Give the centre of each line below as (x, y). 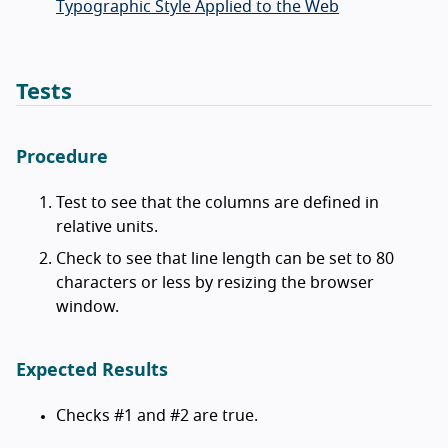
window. (87, 306)
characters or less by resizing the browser (215, 282)
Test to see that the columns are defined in (217, 202)
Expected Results (92, 370)
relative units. (107, 226)
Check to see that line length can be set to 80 (225, 258)
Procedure (62, 157)
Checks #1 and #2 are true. (157, 415)
